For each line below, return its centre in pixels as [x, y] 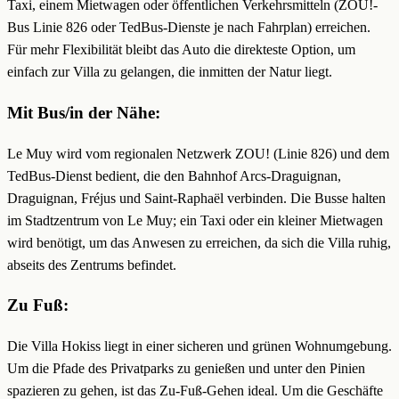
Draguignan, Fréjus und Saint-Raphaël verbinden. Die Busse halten [196, 198]
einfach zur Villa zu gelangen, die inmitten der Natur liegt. [170, 72]
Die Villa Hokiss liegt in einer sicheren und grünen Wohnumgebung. [199, 346]
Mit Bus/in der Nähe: [84, 113]
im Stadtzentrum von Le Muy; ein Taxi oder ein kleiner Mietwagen [195, 220]
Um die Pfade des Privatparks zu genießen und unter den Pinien [186, 369]
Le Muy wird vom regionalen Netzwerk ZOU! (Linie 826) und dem [198, 153]
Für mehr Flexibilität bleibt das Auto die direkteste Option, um [181, 50]
